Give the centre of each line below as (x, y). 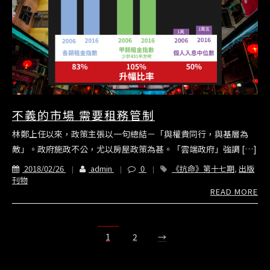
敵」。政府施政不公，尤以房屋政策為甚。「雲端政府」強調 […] (134, 149)
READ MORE (234, 192)
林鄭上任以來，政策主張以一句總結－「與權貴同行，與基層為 (130, 134)
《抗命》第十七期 (203, 169)
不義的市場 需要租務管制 (83, 115)
